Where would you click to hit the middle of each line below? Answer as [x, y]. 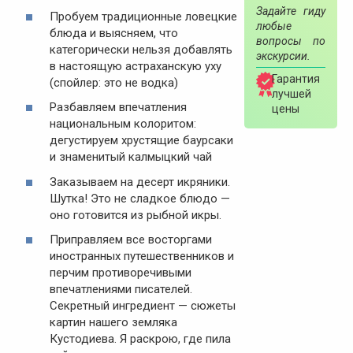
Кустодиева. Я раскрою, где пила [140, 339]
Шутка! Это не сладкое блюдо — [139, 198]
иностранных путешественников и [141, 256]
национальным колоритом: [123, 124]
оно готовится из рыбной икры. [135, 215]
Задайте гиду [290, 11]
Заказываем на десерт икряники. [139, 182]
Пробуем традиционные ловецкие [143, 16]
